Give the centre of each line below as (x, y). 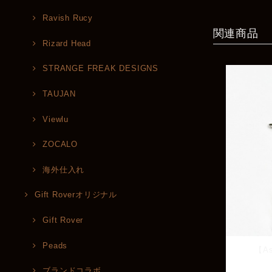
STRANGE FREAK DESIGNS (100, 69)
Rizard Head (67, 43)
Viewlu (56, 119)
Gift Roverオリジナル (76, 195)
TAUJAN (59, 93)
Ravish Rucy (68, 18)
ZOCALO (60, 144)
